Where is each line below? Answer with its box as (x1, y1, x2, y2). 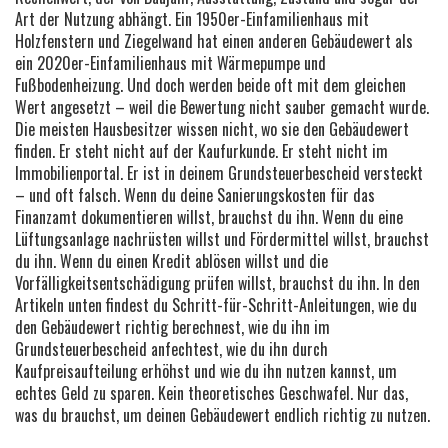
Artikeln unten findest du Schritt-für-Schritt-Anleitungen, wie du (15, 292, 417, 317)
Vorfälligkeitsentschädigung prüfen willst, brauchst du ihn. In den (15, 270, 420, 295)
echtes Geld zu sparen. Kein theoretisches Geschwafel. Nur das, (15, 380, 408, 405)
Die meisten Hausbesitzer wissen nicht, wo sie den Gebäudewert (15, 116, 409, 141)
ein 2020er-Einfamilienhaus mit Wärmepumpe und (15, 50, 326, 75)
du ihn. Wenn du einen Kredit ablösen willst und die (15, 248, 328, 273)
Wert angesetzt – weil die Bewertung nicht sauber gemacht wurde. (15, 94, 429, 119)
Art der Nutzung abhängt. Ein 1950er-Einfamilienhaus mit (15, 6, 369, 31)
